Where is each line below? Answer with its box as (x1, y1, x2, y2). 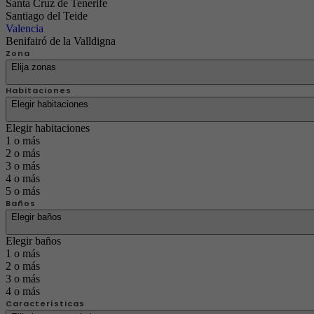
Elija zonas (11, 62, 56, 72)
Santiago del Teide (6, 10, 88, 22)
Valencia (6, 22, 43, 34)
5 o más (6, 185, 40, 197)
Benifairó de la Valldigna (6, 35, 116, 47)
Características (6, 298, 85, 309)
